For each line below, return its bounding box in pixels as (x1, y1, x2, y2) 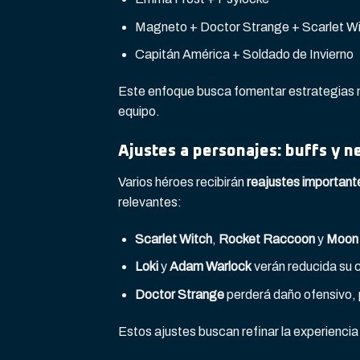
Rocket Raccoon (218, 231, 315, 246)
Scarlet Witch (134, 231, 212, 246)
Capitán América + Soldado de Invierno (134, 47, 354, 62)
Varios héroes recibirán (118, 174, 247, 189)
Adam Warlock (169, 260, 252, 274)
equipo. (118, 104, 160, 118)
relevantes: (118, 194, 182, 209)
